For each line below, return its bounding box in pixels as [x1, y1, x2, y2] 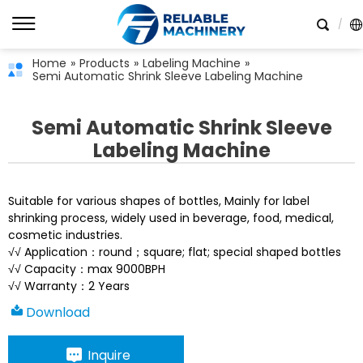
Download [26, 303, 90, 322]
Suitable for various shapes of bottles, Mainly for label [8, 193, 310, 209]
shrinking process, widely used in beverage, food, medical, [8, 210, 334, 226]
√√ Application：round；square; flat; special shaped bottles [8, 244, 341, 260]
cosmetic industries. [8, 227, 122, 243]
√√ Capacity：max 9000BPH [8, 261, 165, 277]
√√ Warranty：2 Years [8, 278, 130, 294]
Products [79, 55, 130, 71]
